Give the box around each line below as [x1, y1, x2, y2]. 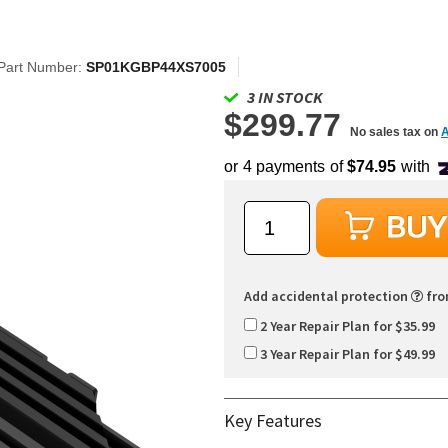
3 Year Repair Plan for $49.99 [257, 345, 435, 364]
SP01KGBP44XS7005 [86, 59, 226, 75]
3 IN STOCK [247, 87, 323, 107]
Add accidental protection [244, 287, 411, 305]
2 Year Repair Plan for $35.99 [257, 317, 435, 336]
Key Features [224, 409, 322, 433]
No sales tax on [350, 125, 441, 139]
